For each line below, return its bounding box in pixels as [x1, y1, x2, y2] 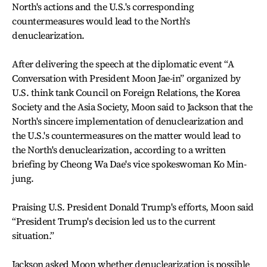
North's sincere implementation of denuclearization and [12, 114, 244, 128]
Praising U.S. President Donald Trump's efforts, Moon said [12, 200, 254, 213]
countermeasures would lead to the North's [12, 14, 190, 27]
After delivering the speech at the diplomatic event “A [12, 57, 234, 70]
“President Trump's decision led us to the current [12, 214, 216, 228]
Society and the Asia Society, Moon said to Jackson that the [12, 100, 253, 113]
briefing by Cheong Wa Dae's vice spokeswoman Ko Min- [12, 157, 247, 170]
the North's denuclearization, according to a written [12, 142, 226, 156]
